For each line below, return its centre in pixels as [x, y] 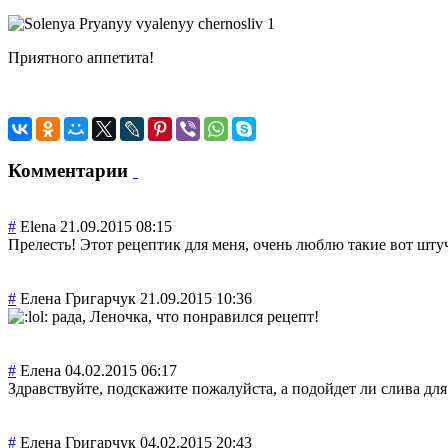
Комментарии [70, 170]
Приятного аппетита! [81, 57]
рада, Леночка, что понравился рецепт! [183, 317]
